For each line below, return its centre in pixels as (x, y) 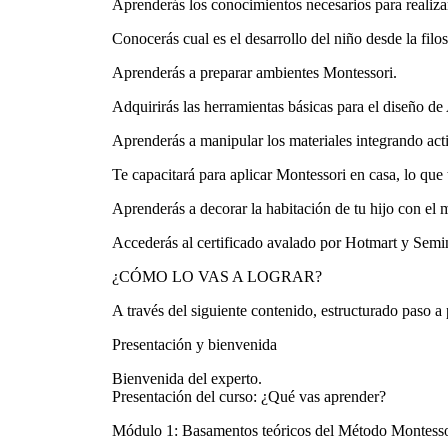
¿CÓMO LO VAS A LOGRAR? (217, 277)
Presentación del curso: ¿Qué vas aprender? (249, 397)
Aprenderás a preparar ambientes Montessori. (254, 73)
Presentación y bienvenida (194, 345)
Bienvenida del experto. (187, 379)
